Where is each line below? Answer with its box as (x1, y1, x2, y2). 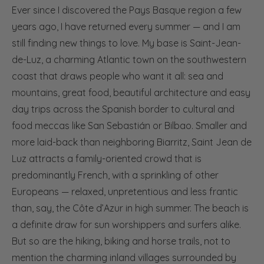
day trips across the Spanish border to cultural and (12, 103, 235, 115)
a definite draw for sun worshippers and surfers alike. (12, 219, 241, 231)
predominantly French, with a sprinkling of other (12, 169, 219, 181)
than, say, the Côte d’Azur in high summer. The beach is (12, 202, 249, 214)
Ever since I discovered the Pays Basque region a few (12, 4, 242, 16)
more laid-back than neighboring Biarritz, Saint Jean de (12, 136, 252, 148)
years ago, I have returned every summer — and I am (12, 21, 240, 33)
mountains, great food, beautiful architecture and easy (12, 87, 250, 99)
